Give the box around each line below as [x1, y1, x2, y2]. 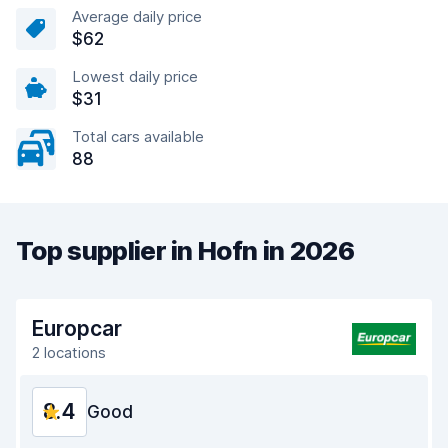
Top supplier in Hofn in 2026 [16, 235, 354, 266]
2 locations [32, 343, 106, 362]
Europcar [32, 316, 122, 341]
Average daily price [72, 7, 202, 26]
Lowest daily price [72, 67, 198, 86]
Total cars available [72, 127, 204, 146]
